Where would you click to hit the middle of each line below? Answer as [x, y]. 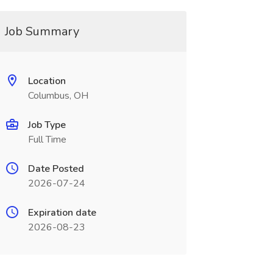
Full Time [47, 140]
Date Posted [56, 169]
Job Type [47, 125]
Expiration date [62, 213]
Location [47, 81]
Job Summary [42, 31]
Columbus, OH [58, 96]
